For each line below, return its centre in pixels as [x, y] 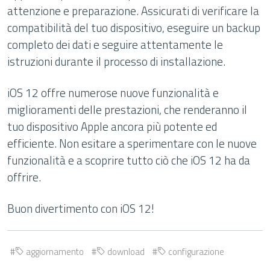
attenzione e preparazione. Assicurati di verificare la [133, 11]
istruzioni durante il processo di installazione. [116, 61]
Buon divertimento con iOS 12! [81, 208]
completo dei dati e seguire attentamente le [115, 44]
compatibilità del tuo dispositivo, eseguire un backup [134, 27]
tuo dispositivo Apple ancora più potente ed [112, 126]
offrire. [24, 177]
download [125, 252]
